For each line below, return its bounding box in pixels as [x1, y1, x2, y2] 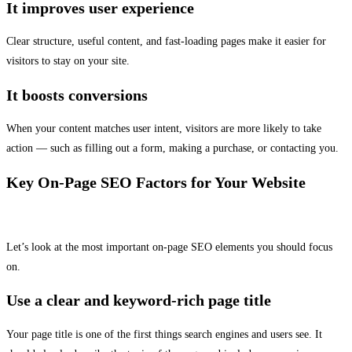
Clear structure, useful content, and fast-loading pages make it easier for [6, 35, 326, 48]
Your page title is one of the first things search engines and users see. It [6, 328, 322, 340]
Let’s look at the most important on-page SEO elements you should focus [6, 240, 332, 253]
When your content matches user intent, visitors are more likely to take [6, 123, 321, 135]
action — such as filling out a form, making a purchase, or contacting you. [6, 142, 339, 155]
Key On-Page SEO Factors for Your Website [6, 174, 306, 192]
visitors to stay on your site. [6, 55, 130, 68]
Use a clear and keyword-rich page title [6, 291, 271, 310]
